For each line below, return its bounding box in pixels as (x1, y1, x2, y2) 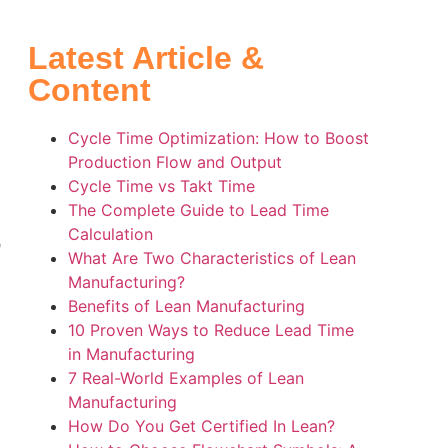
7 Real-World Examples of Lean (67, 368, 304, 389)
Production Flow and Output (67, 152, 282, 173)
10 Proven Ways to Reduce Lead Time (67, 320, 354, 341)
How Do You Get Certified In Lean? (67, 416, 335, 437)
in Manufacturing (67, 344, 195, 365)
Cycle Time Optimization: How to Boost (67, 128, 369, 149)
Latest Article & (27, 40, 264, 77)
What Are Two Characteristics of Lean (67, 248, 356, 269)
